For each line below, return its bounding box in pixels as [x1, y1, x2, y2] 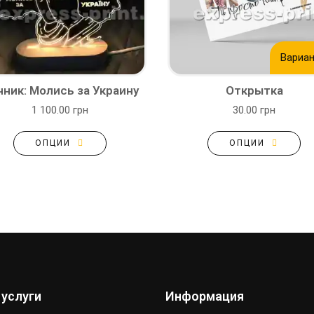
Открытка [225, 83, 283, 97]
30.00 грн [233, 104, 275, 116]
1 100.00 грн [32, 104, 88, 116]
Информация [165, 289, 244, 303]
